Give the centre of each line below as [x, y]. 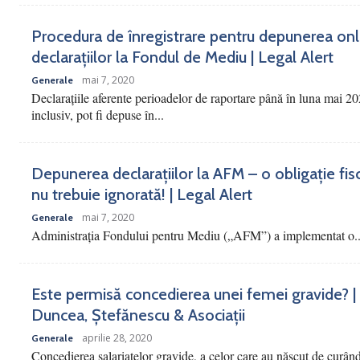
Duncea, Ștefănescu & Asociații [138, 315]
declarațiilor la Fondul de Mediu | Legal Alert [182, 57]
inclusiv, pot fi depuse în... [98, 115]
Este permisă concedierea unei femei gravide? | [194, 295]
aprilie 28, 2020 [117, 338]
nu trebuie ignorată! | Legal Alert [142, 195]
